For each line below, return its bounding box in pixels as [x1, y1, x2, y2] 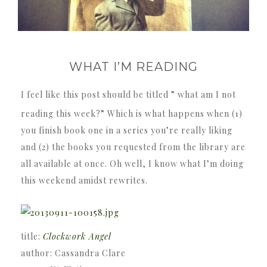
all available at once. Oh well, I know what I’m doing [21, 158, 244, 170]
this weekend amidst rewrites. [21, 175, 148, 187]
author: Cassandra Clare [21, 247, 126, 259]
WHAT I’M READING [69, 60, 198, 74]
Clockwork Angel [43, 231, 111, 243]
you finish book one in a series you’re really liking [21, 125, 232, 136]
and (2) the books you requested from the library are [21, 141, 246, 153]
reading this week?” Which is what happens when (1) [21, 108, 243, 120]
